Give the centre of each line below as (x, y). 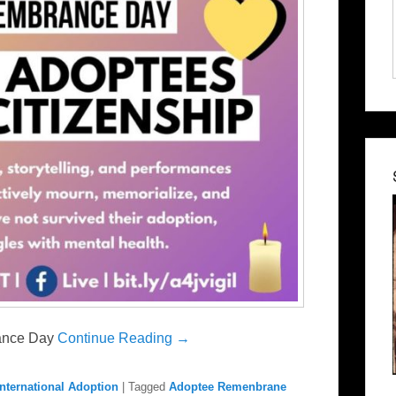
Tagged (147, 387)
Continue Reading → (124, 339)
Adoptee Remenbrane (228, 387)
